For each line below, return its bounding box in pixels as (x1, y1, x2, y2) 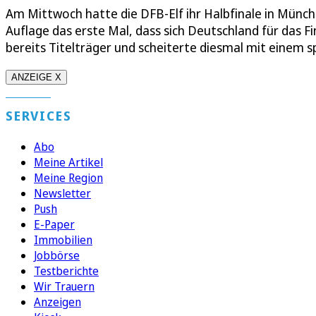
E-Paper (34, 217, 75, 233)
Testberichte (34, 263, 99, 279)
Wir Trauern (34, 279, 95, 295)
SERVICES (6, 107, 72, 125)
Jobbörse (34, 248, 80, 264)
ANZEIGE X (11, 72, 61, 83)
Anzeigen (34, 294, 81, 310)
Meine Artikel (34, 154, 103, 171)
